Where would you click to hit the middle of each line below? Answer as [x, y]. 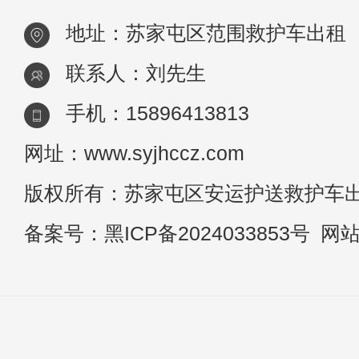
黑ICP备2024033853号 [207, 234]
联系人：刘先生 [136, 74]
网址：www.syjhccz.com [134, 154]
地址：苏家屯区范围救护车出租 [206, 34]
